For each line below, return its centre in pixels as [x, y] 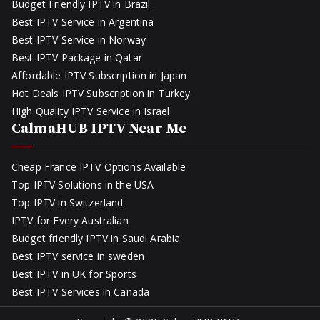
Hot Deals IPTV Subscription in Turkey [101, 94]
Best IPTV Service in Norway [79, 40]
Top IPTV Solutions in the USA [83, 185]
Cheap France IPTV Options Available [99, 167]
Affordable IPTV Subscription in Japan [99, 76]
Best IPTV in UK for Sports [74, 274]
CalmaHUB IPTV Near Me [99, 129]
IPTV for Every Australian [70, 221]
